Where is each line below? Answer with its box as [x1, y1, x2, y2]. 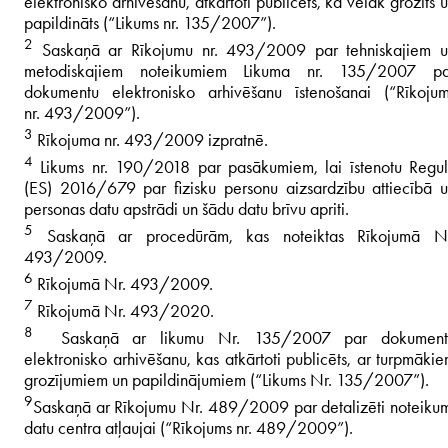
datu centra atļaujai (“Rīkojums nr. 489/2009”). [24, 416, 353, 439]
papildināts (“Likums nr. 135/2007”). [24, 11, 276, 34]
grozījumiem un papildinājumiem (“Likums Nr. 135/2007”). [24, 368, 429, 391]
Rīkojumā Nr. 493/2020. [33, 299, 214, 322]
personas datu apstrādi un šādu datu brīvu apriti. [24, 197, 349, 220]
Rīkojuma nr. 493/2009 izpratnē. [33, 128, 268, 151]
